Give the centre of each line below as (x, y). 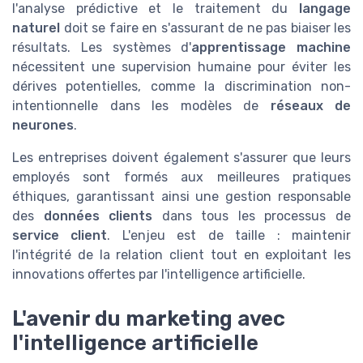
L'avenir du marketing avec (149, 318)
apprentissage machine (271, 48)
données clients (98, 216)
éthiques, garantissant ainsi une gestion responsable (181, 197)
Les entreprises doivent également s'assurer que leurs (181, 158)
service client (60, 236)
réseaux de (310, 106)
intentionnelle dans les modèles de (141, 106)
